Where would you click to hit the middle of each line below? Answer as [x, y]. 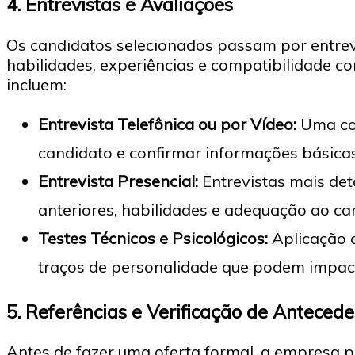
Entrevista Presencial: [118, 181]
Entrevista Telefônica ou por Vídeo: [167, 124]
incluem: [36, 84]
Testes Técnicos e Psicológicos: [153, 238]
